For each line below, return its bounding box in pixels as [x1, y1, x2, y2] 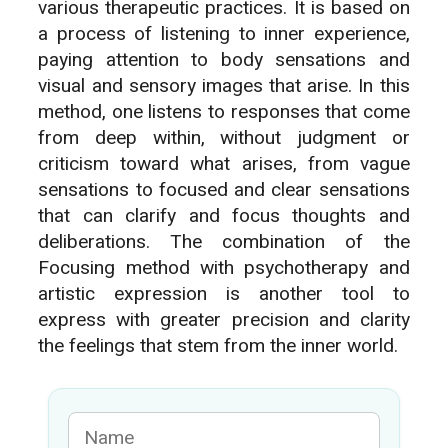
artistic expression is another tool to [38, 280, 410, 309]
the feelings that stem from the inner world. [38, 332, 399, 361]
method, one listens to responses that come [38, 98, 410, 127]
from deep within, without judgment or [38, 124, 410, 153]
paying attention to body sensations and [38, 46, 410, 75]
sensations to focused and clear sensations [38, 176, 410, 205]
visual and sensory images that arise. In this [38, 72, 410, 101]
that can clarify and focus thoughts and [38, 202, 410, 231]
